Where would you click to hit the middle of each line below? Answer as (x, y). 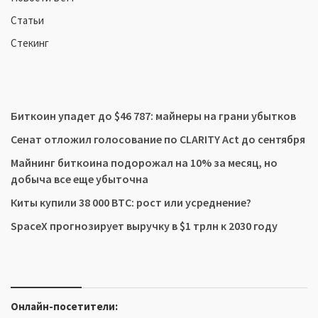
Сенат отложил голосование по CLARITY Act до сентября (158, 139)
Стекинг (30, 43)
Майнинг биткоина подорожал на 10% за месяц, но (144, 162)
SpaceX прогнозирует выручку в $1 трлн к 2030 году (144, 225)
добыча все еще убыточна (79, 179)
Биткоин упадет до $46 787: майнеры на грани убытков (153, 115)
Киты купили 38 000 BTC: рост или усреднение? (131, 202)
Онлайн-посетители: (65, 306)
